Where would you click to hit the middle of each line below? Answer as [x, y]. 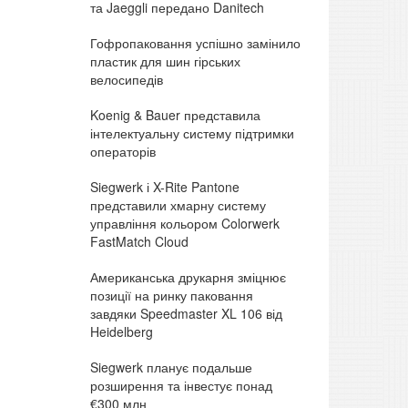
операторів [122, 151]
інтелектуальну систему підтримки [192, 133]
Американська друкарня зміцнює [188, 276]
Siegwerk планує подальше [171, 367]
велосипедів [126, 79]
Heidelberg [121, 331]
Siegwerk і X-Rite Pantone [164, 186]
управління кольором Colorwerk [184, 223]
